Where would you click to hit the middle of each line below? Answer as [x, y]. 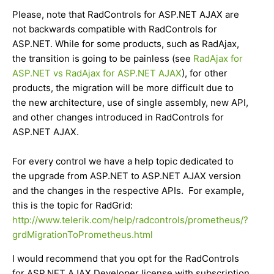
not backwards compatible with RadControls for [115, 29]
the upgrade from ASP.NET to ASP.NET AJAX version [127, 176]
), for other [205, 73]
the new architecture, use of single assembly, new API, [130, 103]
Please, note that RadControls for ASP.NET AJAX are [126, 15]
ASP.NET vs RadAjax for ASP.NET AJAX [97, 73]
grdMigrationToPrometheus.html [83, 235]
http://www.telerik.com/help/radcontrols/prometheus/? [130, 220]
